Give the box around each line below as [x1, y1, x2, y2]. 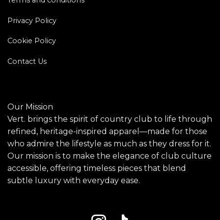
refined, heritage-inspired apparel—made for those [7, 127, 207, 137]
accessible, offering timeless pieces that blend [7, 164, 186, 173]
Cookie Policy [7, 36, 56, 46]
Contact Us [7, 57, 47, 66]
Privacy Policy [7, 16, 56, 25]
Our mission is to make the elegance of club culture [7, 151, 212, 161]
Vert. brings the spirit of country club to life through [7, 114, 212, 124]
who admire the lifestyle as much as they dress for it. [7, 139, 211, 149]
